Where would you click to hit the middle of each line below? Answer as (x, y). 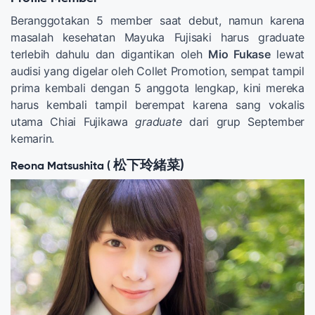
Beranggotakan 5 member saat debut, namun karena (157, 20)
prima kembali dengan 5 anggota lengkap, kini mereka (157, 88)
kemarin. (32, 138)
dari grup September (243, 121)
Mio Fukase (239, 54)
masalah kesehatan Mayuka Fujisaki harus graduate (157, 37)
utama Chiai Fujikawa (73, 121)
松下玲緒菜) (149, 166)
